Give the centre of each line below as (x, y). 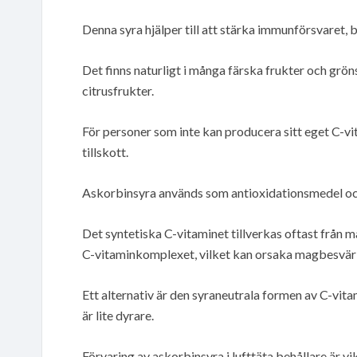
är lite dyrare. (118, 315)
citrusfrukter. (118, 90)
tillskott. (105, 151)
